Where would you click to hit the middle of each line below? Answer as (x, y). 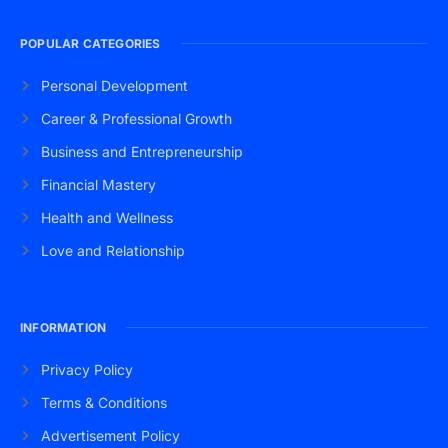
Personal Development (114, 85)
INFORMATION (63, 327)
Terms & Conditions (103, 402)
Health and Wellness (106, 217)
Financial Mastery (98, 184)
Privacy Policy (86, 369)
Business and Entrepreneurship (141, 151)
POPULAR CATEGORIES (90, 43)
